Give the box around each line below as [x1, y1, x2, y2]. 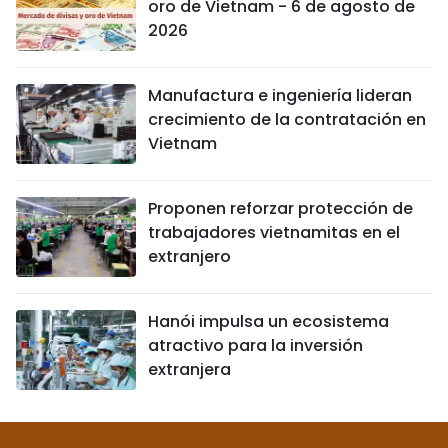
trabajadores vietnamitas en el [148, 221, 400, 244]
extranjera [148, 358, 231, 381]
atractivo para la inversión [148, 334, 363, 357]
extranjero [148, 245, 231, 268]
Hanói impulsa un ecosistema [148, 310, 389, 333]
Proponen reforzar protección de [148, 197, 413, 220]
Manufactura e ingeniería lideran [148, 84, 412, 107]
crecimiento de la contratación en [148, 108, 426, 131]
